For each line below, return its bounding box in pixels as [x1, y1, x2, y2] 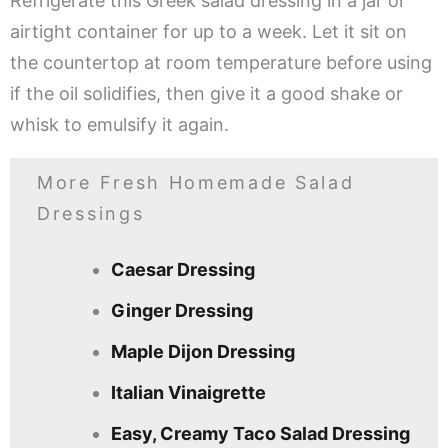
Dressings [37, 203, 145, 225]
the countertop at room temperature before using [10, 52, 432, 74]
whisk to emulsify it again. [10, 114, 229, 136]
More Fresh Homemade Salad [37, 172, 355, 194]
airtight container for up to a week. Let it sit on [10, 21, 407, 43]
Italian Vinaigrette [111, 382, 266, 404]
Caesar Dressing [111, 259, 255, 281]
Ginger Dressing [111, 300, 253, 322]
